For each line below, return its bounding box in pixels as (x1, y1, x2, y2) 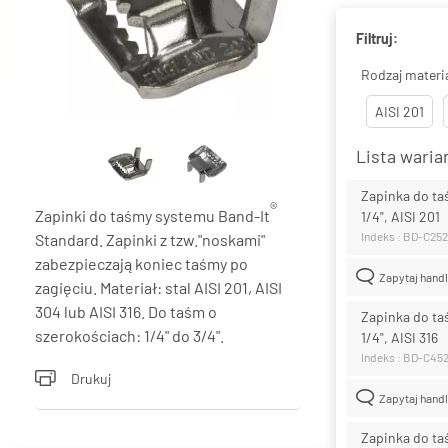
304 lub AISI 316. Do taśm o (35, 301, 217, 321)
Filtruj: (356, 29, 398, 47)
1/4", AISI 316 (361, 328, 438, 346)
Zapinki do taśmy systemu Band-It (35, 205, 270, 225)
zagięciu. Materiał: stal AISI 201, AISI (35, 277, 282, 297)
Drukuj (71, 369, 111, 387)
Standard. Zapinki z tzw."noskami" (35, 229, 265, 249)
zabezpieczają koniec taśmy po (35, 253, 248, 273)
